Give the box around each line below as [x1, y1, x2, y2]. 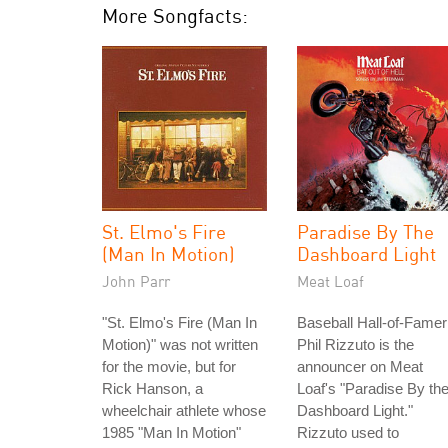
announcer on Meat [297, 358, 423, 375]
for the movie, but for [102, 358, 236, 375]
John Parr [102, 272, 170, 290]
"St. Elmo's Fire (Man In [102, 314, 257, 331]
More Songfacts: [102, 3, 248, 28]
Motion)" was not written [102, 336, 258, 353]
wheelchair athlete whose [102, 402, 266, 419]
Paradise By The [297, 220, 434, 243]
